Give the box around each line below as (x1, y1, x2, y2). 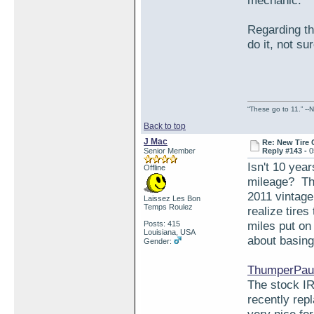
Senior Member (144, 146, 196, 155)
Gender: (144, 237, 174, 245)
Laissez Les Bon (144, 194, 200, 203)
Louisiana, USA (144, 228, 196, 236)
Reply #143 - (262, 146, 310, 155)
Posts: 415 (144, 219, 180, 228)
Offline (144, 163, 165, 172)
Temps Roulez (144, 203, 193, 211)
